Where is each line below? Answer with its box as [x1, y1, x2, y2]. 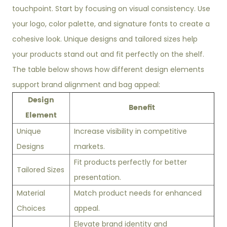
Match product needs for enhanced [74, 188, 202, 199]
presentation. [74, 172, 122, 183]
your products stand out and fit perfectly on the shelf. [12, 49, 205, 60]
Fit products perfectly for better [74, 157, 187, 168]
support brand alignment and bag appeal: [12, 80, 161, 90]
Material [17, 188, 46, 199]
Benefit [129, 102, 156, 114]
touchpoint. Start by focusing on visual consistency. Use [12, 4, 211, 14]
